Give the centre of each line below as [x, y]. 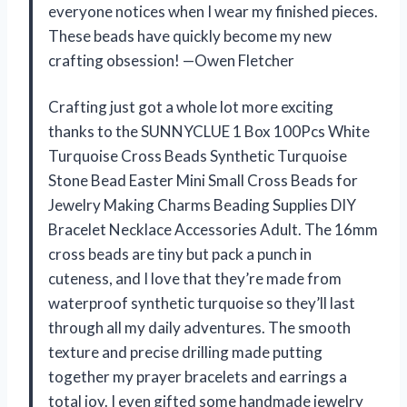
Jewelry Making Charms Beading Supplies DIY [202, 204]
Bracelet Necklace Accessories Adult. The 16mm [213, 229]
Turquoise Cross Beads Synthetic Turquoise [198, 155]
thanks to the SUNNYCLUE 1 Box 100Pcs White [209, 131]
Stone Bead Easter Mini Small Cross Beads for [203, 180]
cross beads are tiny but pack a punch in [180, 253]
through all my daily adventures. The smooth [199, 327]
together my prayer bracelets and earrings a [198, 376]
